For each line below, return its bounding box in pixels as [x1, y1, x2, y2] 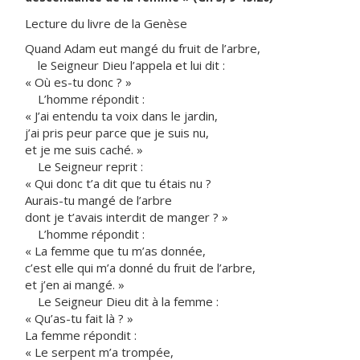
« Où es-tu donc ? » [25, 74, 132, 90]
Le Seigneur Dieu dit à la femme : [25, 293, 219, 309]
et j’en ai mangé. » [25, 276, 125, 292]
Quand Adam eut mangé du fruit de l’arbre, [25, 40, 260, 56]
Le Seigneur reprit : [25, 158, 143, 174]
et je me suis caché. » [25, 141, 143, 157]
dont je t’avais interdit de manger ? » [25, 209, 228, 225]
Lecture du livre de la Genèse [25, 15, 187, 31]
